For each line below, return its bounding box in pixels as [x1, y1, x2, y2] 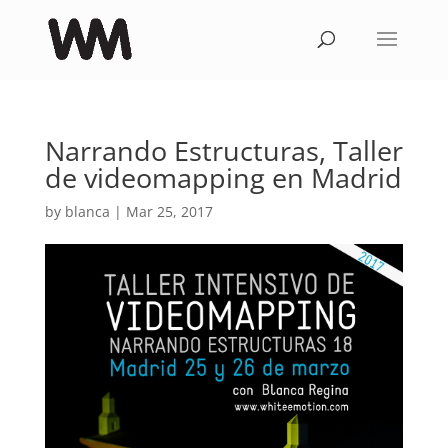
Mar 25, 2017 [125, 202, 213, 221]
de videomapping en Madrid [44, 159, 402, 196]
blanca [64, 202, 110, 221]
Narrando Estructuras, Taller [44, 132, 403, 169]
